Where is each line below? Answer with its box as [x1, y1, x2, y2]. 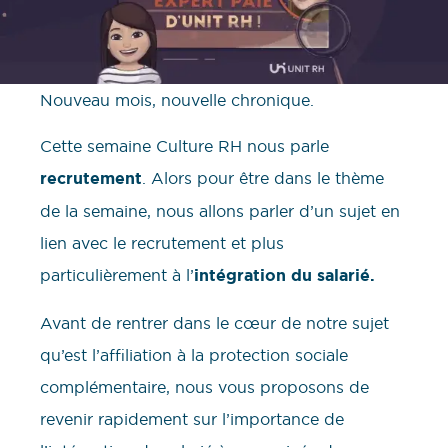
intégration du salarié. [194, 265, 375, 287]
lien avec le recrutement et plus [40, 233, 284, 254]
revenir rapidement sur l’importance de [40, 408, 344, 429]
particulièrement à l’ [40, 265, 194, 286]
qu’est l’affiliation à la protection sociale [40, 344, 348, 365]
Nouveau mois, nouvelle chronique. [40, 89, 319, 110]
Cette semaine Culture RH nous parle [40, 136, 329, 157]
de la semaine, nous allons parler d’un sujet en [40, 201, 400, 222]
